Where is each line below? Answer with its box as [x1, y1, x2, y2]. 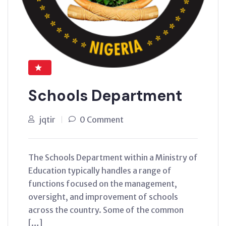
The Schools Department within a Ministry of [28, 152, 198, 162]
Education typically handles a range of [28, 165, 172, 176]
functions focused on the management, [28, 179, 177, 189]
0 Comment [80, 115, 124, 125]
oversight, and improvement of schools [28, 192, 178, 202]
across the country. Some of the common [28, 205, 184, 215]
